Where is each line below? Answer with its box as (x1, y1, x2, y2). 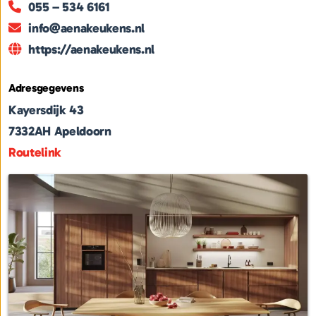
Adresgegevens (8, 81, 84, 95)
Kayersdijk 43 (8, 102, 84, 119)
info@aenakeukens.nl (28, 20, 145, 37)
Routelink (8, 145, 62, 161)
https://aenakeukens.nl (28, 42, 155, 58)
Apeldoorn (54, 123, 111, 140)
